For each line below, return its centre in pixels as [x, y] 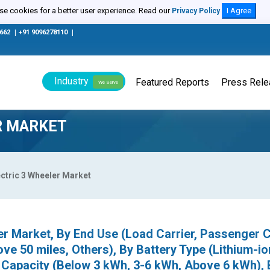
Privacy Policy [196, 11]
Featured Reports [172, 82]
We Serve [108, 82]
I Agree [239, 11]
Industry [71, 81]
